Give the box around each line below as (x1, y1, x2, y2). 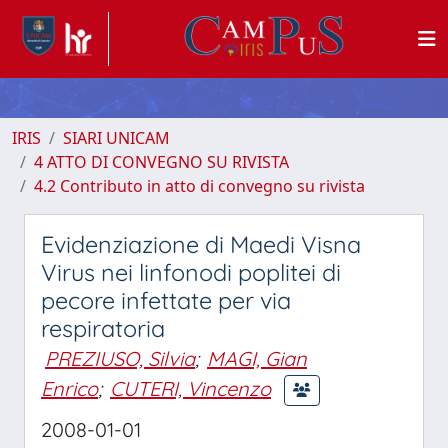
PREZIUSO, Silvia (45, 346, 195, 371)
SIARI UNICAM (63, 127, 170, 149)
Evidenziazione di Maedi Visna (41, 230, 361, 259)
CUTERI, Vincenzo (110, 375, 271, 401)
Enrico (41, 375, 98, 401)
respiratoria (41, 314, 165, 343)
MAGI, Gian (207, 346, 307, 371)
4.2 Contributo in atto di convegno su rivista (34, 175, 365, 197)
